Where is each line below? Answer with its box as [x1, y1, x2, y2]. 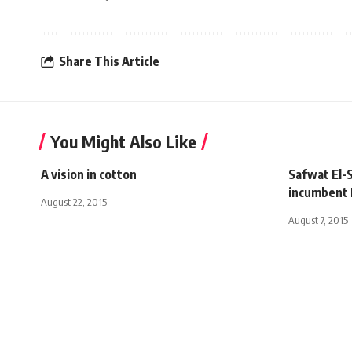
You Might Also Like [50, 130, 196, 152]
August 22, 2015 [41, 195, 107, 208]
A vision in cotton [41, 166, 137, 182]
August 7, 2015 [288, 213, 348, 226]
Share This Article [59, 53, 159, 70]
